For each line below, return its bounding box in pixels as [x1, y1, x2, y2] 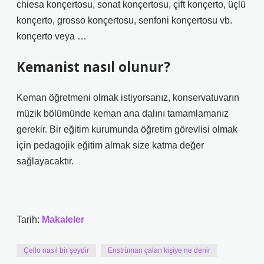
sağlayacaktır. [16, 156, 74, 166]
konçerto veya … [16, 31, 87, 41]
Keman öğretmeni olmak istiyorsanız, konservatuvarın [16, 93, 239, 103]
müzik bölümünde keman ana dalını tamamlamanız [16, 108, 229, 118]
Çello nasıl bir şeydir [24, 246, 89, 255]
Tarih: [16, 214, 42, 225]
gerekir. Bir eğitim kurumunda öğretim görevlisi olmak [16, 124, 237, 134]
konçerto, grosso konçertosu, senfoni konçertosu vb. [16, 15, 232, 25]
